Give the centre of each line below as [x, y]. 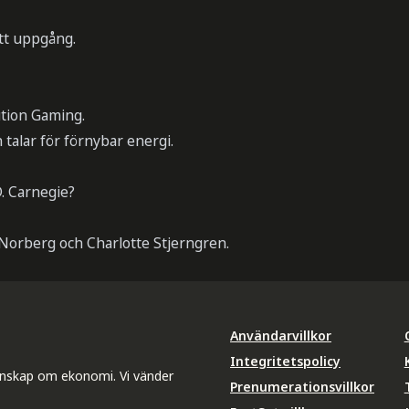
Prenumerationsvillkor [302, 386]
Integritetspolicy [285, 361]
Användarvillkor [281, 335]
